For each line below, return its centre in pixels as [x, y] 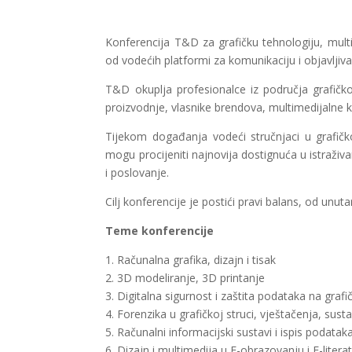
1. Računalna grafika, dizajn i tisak [192, 260]
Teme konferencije [160, 231]
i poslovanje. [137, 173]
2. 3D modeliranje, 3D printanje [185, 278]
